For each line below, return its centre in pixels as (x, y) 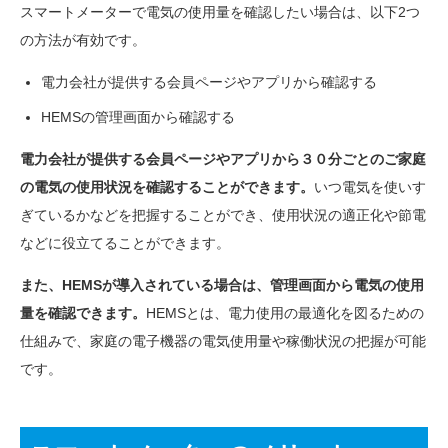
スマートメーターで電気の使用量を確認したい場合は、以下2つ (220, 11)
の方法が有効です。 (83, 39)
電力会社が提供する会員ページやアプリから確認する (209, 81)
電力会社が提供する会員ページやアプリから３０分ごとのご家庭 (223, 158)
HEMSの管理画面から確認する (138, 116)
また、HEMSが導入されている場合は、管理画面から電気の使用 (222, 284)
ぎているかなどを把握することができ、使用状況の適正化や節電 (223, 214)
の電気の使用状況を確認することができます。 (167, 186)
